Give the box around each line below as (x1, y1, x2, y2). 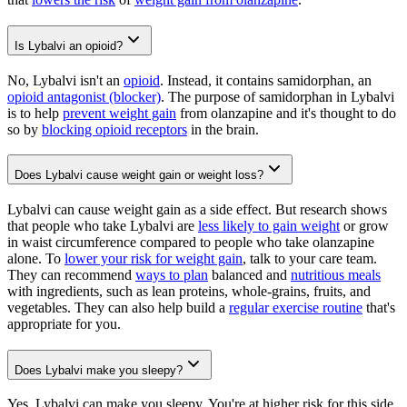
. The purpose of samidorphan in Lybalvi (161, 88, 394, 104)
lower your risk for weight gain (65, 251, 243, 267)
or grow (340, 218, 389, 234)
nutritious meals (291, 267, 381, 283)
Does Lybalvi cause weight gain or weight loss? (15, 168, 263, 183)
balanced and (208, 267, 291, 283)
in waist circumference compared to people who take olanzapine (7, 234, 374, 251)
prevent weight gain (63, 104, 176, 121)
